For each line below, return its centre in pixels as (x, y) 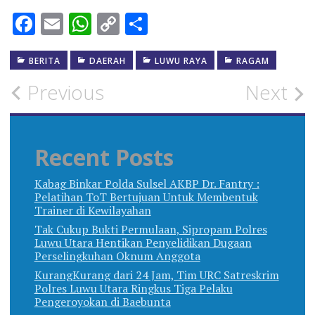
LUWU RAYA (181, 60)
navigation (69, 128)
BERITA (44, 60)
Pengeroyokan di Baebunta (102, 302)
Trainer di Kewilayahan (92, 211)
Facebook (81, 24)
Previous (65, 92)
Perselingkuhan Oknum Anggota (117, 256)
